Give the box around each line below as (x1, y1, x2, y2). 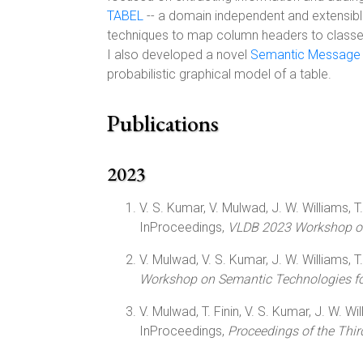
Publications (107, 109, 219, 138)
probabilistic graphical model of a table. (107, 66, 331, 82)
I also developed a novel (107, 47, 250, 62)
